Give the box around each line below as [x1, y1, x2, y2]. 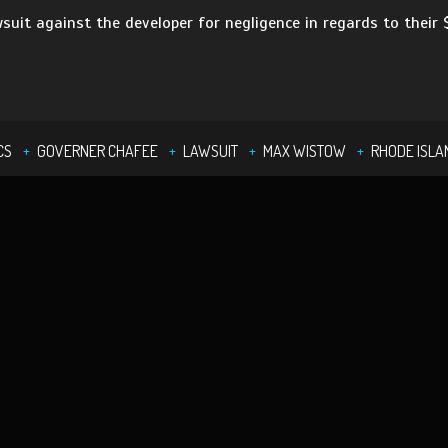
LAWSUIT [183, 141, 238, 161]
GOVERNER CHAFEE [37, 141, 158, 161]
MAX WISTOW [263, 141, 346, 161]
